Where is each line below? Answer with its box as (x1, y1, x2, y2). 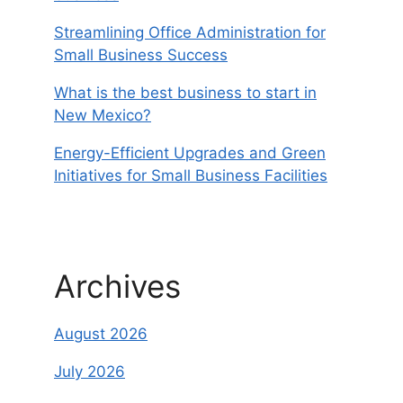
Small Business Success (54, 46, 228, 64)
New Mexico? (54, 106, 151, 124)
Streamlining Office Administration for (54, 23, 326, 41)
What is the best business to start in (54, 84, 317, 102)
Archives (54, 266, 181, 305)
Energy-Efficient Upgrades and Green (54, 144, 326, 162)
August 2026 (54, 324, 148, 343)
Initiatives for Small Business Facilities (54, 166, 327, 184)
